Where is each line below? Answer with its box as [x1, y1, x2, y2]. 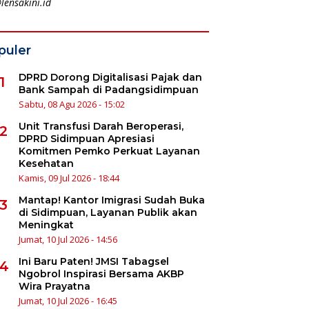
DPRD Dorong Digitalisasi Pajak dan [18, 70, 202, 83]
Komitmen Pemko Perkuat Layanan [18, 144, 200, 157]
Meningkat [18, 218, 74, 231]
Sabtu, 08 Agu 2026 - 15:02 [18, 97, 125, 110]
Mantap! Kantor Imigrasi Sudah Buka [18, 193, 205, 206]
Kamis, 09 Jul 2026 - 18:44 [18, 171, 119, 184]
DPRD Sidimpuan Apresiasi [18, 132, 154, 145]
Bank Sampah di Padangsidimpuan [18, 83, 199, 96]
